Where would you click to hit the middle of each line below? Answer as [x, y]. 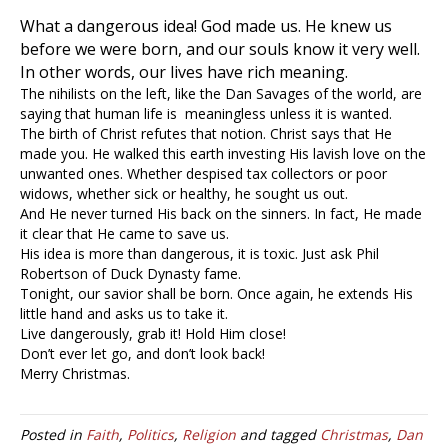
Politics [150, 435]
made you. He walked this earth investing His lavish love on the [223, 154]
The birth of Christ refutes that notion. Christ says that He [206, 134]
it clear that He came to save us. [124, 234]
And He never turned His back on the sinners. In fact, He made [221, 214]
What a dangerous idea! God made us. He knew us [206, 26]
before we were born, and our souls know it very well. [220, 49]
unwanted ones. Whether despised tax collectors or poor [203, 174]
